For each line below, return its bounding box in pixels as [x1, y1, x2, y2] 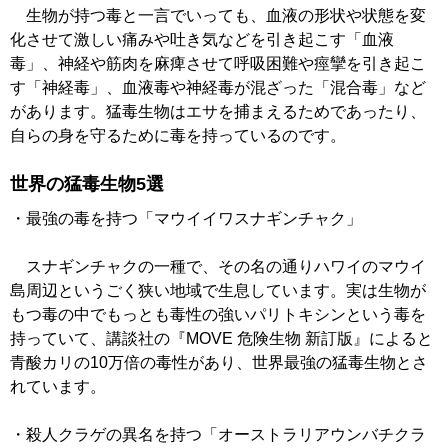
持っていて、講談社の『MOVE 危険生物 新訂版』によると [10, 330, 433, 348]
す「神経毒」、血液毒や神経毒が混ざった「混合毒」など [10, 79, 426, 97]
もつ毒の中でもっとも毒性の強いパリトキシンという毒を [10, 306, 426, 324]
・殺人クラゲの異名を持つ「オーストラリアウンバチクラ [10, 426, 426, 444]
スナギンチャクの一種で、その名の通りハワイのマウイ [10, 258, 426, 276]
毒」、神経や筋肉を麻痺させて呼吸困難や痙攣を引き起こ [10, 55, 426, 73]
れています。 [10, 378, 106, 396]
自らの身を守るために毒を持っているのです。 [10, 127, 346, 145]
